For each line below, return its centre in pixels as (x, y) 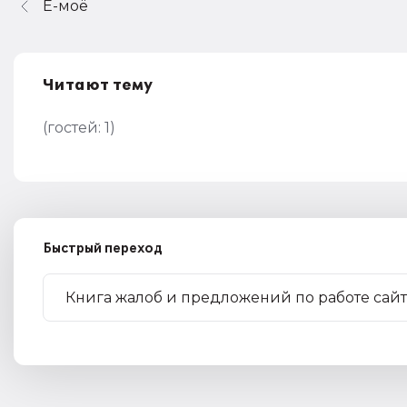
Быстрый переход (103, 249)
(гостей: (74, 128)
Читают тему (98, 85)
